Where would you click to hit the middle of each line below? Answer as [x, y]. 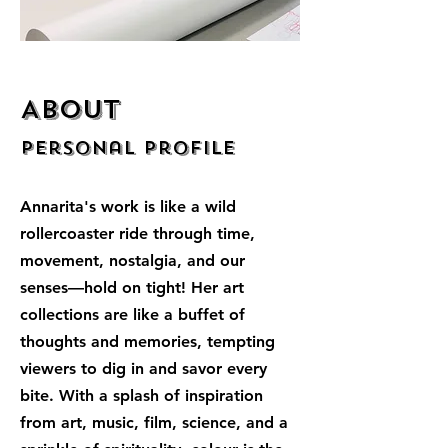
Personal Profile [127, 148]
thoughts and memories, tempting [147, 341]
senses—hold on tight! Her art [132, 287]
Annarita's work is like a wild [128, 206]
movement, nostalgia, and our [132, 260]
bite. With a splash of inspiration [141, 395]
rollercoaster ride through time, [137, 233]
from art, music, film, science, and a [154, 422]
